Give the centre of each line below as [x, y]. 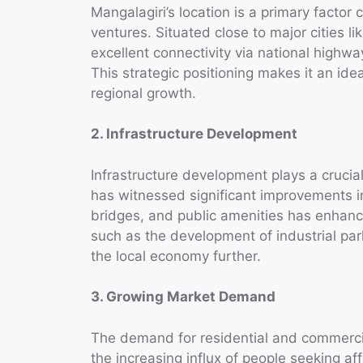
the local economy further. [176, 256]
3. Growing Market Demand [183, 297]
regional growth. [143, 93]
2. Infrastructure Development [194, 134]
